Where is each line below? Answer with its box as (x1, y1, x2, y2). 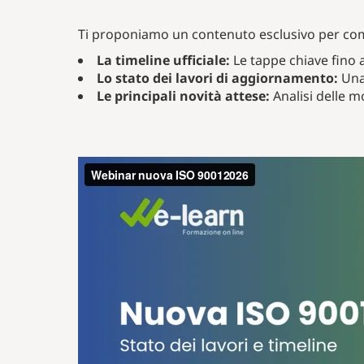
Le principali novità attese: (97, 87, 270, 105)
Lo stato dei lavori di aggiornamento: (97, 69, 338, 87)
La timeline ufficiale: (97, 51, 230, 69)
